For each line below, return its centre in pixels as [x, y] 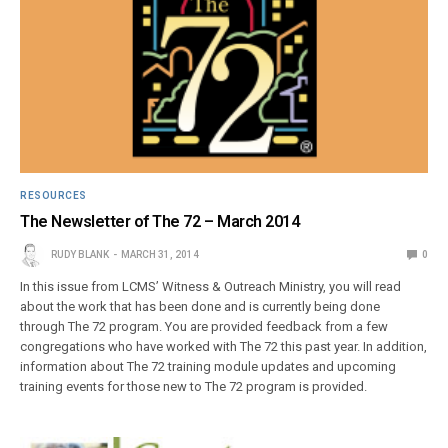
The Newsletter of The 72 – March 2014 [160, 221]
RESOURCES [53, 195]
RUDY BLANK [80, 254]
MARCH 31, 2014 [160, 254]
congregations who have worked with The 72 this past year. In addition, [224, 346]
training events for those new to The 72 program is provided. [194, 386]
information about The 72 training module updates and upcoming [208, 366]
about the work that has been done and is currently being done [200, 306]
